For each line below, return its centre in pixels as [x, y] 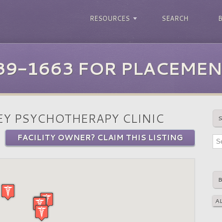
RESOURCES [110, 18]
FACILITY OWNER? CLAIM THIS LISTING [100, 138]
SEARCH [175, 18]
